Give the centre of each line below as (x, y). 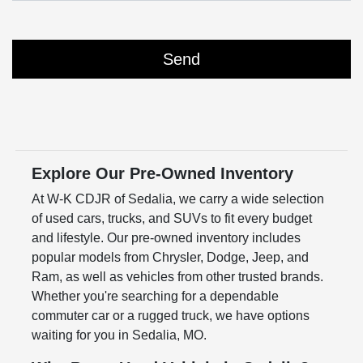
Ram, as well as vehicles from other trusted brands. (177, 277)
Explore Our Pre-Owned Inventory (162, 174)
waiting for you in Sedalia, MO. (119, 335)
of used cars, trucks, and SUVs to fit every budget (171, 219)
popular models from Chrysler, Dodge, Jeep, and (170, 258)
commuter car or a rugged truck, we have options (170, 316)
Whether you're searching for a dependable (155, 297)
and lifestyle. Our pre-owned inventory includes (166, 238)
